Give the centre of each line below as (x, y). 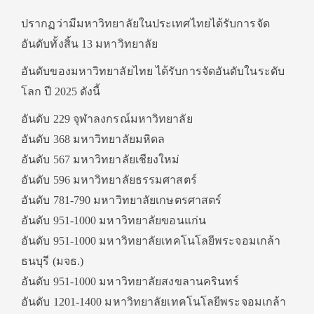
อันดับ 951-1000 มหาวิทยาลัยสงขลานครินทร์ (130, 281)
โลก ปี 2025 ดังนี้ (61, 91)
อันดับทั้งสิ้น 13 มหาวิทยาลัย (90, 44)
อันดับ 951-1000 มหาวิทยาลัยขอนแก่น (114, 220)
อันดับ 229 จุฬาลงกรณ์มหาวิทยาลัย (107, 119)
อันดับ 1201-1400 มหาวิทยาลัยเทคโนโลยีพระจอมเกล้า (154, 302)
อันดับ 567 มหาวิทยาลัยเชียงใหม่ (101, 159)
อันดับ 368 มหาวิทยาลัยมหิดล (93, 139)
